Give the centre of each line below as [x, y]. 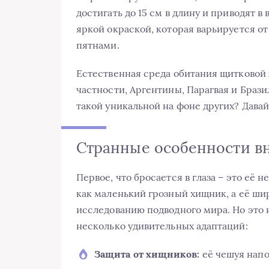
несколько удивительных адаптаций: [162, 226]
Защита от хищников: [147, 254]
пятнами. [98, 45]
